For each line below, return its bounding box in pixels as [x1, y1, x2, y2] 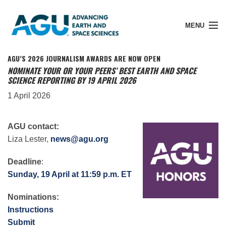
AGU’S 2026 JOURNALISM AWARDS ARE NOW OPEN [8, 52, 160, 64]
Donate [18, 154, 40, 162]
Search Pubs [18, 121, 59, 129]
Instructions [8, 205, 53, 214]
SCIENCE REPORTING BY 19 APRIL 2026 [8, 74, 136, 86]
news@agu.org [50, 134, 108, 143]
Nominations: [8, 192, 59, 201]
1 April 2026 [8, 91, 50, 100]
